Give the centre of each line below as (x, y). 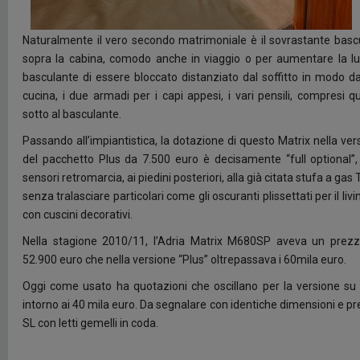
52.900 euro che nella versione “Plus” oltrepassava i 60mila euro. (184, 260)
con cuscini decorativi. (78, 215)
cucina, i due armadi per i (92, 96)
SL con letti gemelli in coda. (90, 323)
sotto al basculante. (72, 115)
